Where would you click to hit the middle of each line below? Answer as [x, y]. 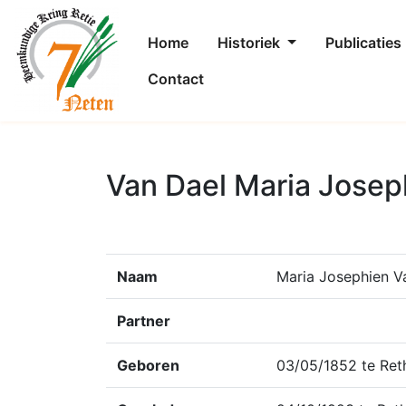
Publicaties [363, 43]
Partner [144, 321]
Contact [176, 79]
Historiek [251, 43]
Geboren [148, 365]
